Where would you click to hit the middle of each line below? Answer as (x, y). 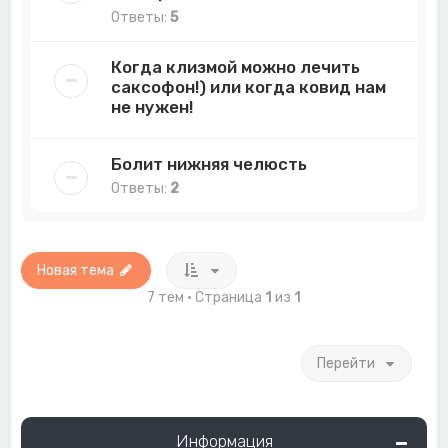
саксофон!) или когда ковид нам (249, 86)
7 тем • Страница (206, 297)
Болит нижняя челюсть (209, 163)
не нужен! (152, 106)
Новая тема (76, 270)
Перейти (345, 363)
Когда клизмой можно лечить (236, 66)
